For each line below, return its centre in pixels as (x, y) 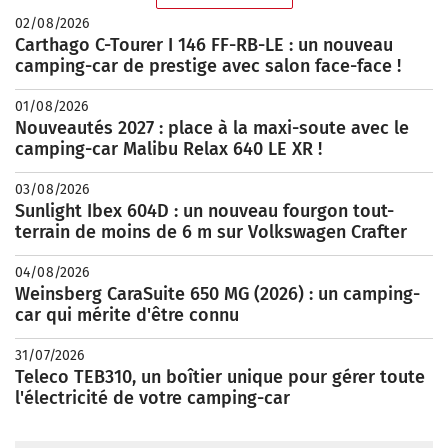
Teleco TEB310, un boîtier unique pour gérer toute (220, 376)
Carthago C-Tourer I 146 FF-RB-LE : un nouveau (204, 44)
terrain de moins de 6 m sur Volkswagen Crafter (211, 231)
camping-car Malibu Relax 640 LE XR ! (168, 148)
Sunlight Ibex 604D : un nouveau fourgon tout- (204, 210)
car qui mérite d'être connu (127, 314)
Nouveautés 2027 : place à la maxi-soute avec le (212, 127)
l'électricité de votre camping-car (152, 397)
